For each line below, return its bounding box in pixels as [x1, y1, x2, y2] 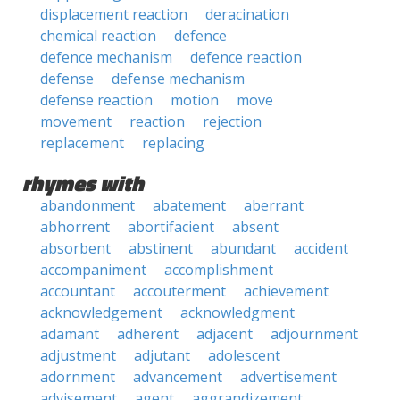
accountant [40, 281, 115, 301]
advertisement [240, 367, 337, 387]
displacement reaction [40, 4, 187, 24]
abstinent [129, 238, 193, 258]
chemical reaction [40, 26, 156, 46]
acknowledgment [180, 303, 295, 322]
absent [232, 217, 279, 237]
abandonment [40, 196, 135, 215]
